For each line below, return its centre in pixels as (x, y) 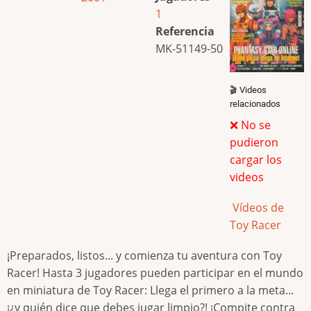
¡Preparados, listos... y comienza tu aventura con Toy (144, 256)
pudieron (254, 142)
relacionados (255, 103)
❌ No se (250, 125)
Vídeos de (257, 207)
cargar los (256, 159)
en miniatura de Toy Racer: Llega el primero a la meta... (150, 291)
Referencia (185, 31)
